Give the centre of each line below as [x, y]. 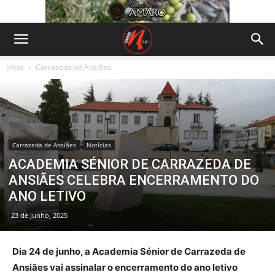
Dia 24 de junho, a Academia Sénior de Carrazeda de [129, 252]
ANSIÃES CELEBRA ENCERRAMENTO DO [134, 180]
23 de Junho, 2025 [39, 215]
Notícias [99, 145]
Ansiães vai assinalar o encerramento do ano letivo [125, 268]
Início [15, 67]
